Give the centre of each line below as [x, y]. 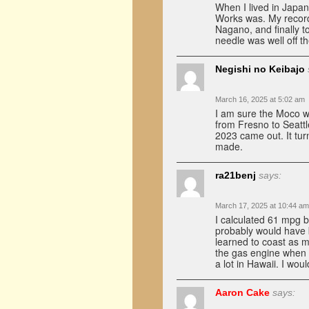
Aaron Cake [242, 292]
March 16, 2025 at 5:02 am [260, 99]
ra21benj [236, 175]
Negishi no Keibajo [260, 69]
